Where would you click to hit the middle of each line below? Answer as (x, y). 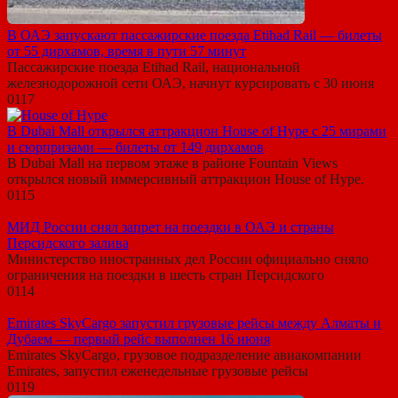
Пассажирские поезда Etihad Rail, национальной (154, 67)
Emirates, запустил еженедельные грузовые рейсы (158, 370)
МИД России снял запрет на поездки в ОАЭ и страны (171, 227)
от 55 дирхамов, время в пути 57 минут (127, 51)
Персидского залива (68, 243)
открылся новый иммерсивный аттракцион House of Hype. (186, 179)
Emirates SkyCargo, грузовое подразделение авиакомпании (184, 354)
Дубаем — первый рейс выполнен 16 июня (139, 338)
